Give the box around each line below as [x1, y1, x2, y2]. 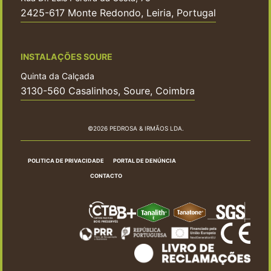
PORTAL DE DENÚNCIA [113, 157, 176, 165]
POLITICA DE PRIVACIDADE [28, 157, 105, 165]
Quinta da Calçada [21, 70, 94, 81]
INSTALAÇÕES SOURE [21, 51, 113, 62]
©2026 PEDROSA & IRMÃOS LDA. [87, 125, 184, 132]
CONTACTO [90, 172, 122, 180]
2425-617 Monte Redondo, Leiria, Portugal [21, 7, 216, 19]
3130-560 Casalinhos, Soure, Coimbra [21, 84, 195, 97]
